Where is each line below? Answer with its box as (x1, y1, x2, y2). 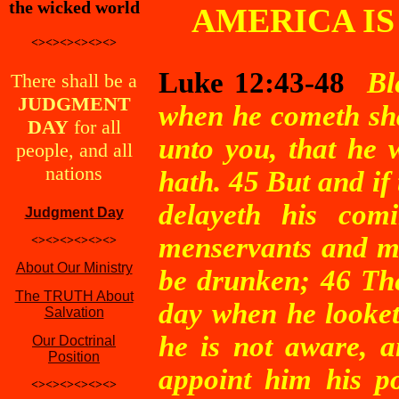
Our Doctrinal (32, 333, 116, 348)
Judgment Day (24, 205, 124, 220)
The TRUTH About (14, 289, 134, 304)
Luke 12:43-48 (159, 67, 346, 99)
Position (48, 349, 100, 364)
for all (68, 116, 121, 138)
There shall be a (11, 69, 137, 92)
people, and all (15, 139, 133, 161)
